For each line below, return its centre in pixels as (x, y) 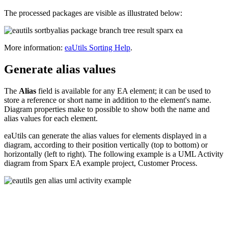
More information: (34, 48)
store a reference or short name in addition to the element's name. (108, 100)
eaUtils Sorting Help (97, 48)
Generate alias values (60, 69)
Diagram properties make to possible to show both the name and (107, 109)
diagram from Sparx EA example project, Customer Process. (101, 163)
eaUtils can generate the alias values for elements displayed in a (105, 136)
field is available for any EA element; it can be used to (123, 91)
